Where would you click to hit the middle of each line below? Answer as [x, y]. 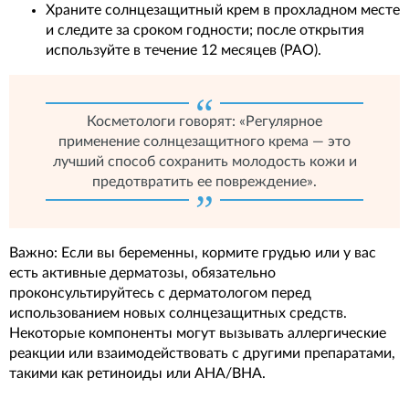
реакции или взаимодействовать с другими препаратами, [202, 354]
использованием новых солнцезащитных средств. [178, 314]
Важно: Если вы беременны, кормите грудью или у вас [193, 253]
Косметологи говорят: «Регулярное [204, 122]
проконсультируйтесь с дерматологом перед [160, 294]
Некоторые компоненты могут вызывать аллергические [198, 334]
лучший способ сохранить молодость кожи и [204, 162]
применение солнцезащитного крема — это [204, 142]
